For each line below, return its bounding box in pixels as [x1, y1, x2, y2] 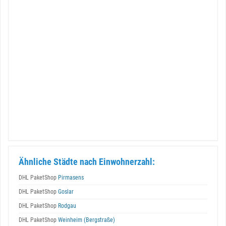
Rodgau [56, 202, 76, 209]
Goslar [56, 188, 74, 195]
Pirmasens [56, 174, 84, 181]
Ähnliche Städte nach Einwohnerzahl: [19, 156, 155, 167]
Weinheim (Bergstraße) [56, 216, 115, 223]
